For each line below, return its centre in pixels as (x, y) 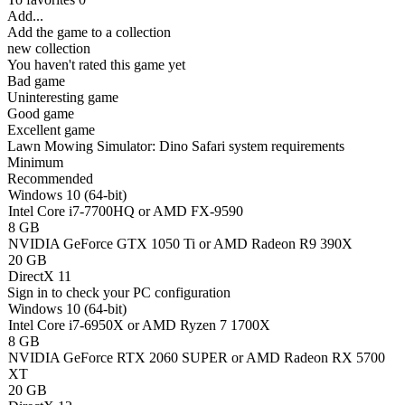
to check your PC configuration (139, 292)
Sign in (28, 292)
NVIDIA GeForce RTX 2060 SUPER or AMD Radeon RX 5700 (197, 358)
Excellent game (51, 130)
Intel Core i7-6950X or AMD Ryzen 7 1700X (139, 325)
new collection (49, 48)
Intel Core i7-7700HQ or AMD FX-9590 (126, 211)
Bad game (36, 81)
